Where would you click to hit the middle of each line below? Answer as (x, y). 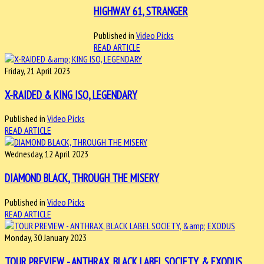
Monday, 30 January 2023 (46, 237)
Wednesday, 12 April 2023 (47, 154)
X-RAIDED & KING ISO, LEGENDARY (71, 95)
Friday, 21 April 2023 (37, 71)
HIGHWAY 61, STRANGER (141, 11)
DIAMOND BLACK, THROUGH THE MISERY (82, 178)
